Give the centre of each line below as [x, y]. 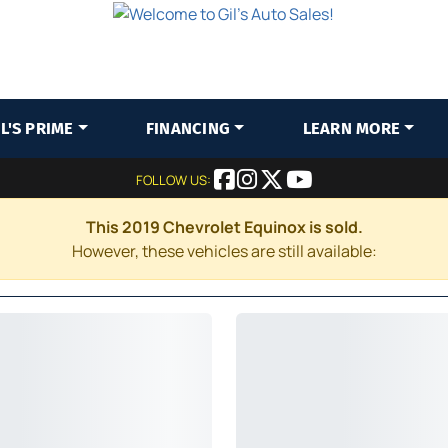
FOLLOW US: [175, 180]
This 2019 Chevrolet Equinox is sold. [224, 227]
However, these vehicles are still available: [224, 251]
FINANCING [188, 128]
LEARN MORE [351, 128]
